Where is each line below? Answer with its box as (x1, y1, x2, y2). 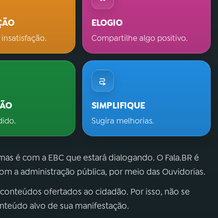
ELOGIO (91, 17, 123, 29)
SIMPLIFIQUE (91, 100, 145, 111)
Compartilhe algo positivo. (91, 33, 188, 43)
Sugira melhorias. (91, 116, 154, 126)
